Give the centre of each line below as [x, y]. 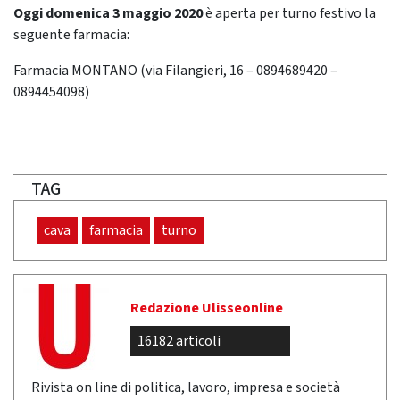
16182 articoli [179, 342]
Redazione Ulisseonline [207, 308]
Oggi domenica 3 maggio [92, 14]
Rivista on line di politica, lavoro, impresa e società [186, 388]
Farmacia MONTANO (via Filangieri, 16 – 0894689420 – [175, 71]
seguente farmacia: [71, 35]
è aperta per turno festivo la [289, 14]
